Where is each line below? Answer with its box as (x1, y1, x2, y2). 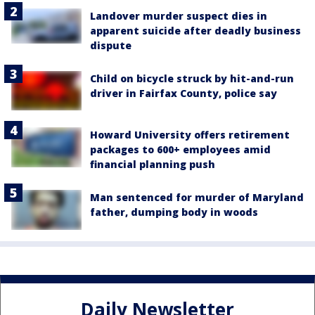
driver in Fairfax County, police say (90, 86, 277, 101)
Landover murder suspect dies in (90, 9, 267, 23)
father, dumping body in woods (90, 205, 258, 219)
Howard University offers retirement (90, 128, 290, 142)
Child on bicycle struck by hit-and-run (90, 72, 294, 86)
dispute (90, 39, 131, 53)
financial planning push (90, 157, 215, 172)
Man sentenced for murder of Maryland (90, 191, 304, 205)
